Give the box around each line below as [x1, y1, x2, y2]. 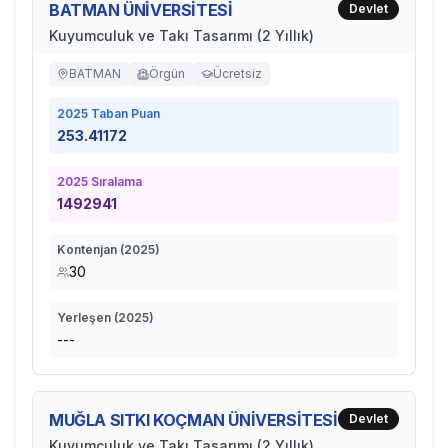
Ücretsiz [213, 66, 262, 81]
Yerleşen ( [57, 310, 118, 325]
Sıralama [88, 174, 142, 189]
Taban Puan [88, 106, 160, 121]
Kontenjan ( [57, 242, 124, 257]
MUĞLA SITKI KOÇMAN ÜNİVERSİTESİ [49, 410, 338, 430]
